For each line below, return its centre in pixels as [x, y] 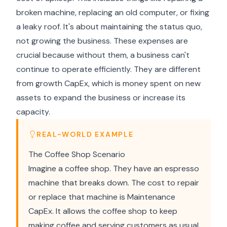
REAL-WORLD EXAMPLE [85, 134]
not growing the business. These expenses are [102, 41]
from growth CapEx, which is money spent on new [108, 83]
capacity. [33, 112]
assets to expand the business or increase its [101, 98]
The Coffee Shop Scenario [77, 154]
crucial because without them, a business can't [103, 55]
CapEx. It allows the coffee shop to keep [103, 211]
